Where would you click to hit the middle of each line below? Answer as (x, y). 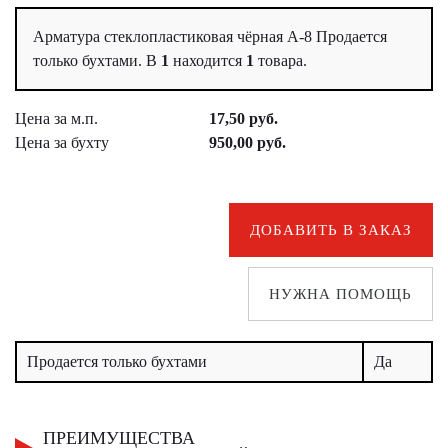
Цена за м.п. (56, 119)
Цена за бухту (62, 143)
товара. (282, 61)
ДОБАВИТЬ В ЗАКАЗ (331, 230)
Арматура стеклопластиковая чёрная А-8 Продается (210, 37)
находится (209, 61)
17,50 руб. (243, 119)
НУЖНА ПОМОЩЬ (340, 294)
